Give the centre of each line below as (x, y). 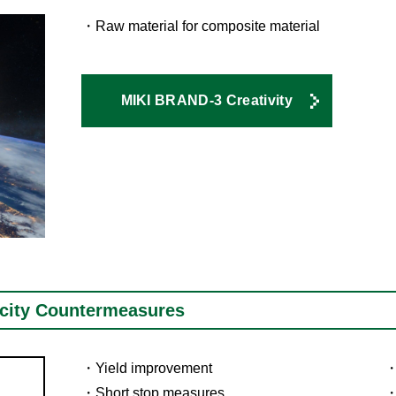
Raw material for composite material (207, 27)
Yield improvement (153, 369)
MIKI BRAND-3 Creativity (206, 101)
